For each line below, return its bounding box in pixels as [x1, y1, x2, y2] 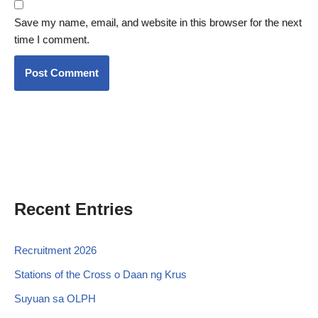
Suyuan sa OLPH [14, 292, 96, 305]
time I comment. [14, 33, 89, 45]
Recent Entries [14, 199, 133, 219]
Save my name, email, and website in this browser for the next [14, 16, 302, 28]
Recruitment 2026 [14, 243, 97, 256]
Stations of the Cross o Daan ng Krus [14, 268, 187, 280]
